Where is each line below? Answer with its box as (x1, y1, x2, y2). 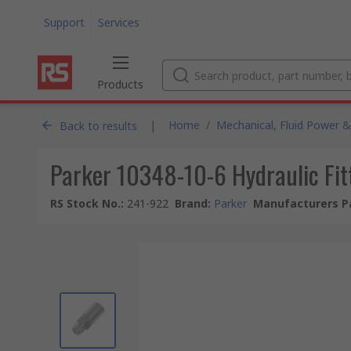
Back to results (60, 118, 137, 133)
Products (97, 77, 143, 92)
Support (44, 14, 85, 30)
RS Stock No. (50, 196, 121, 211)
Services (98, 14, 139, 30)
